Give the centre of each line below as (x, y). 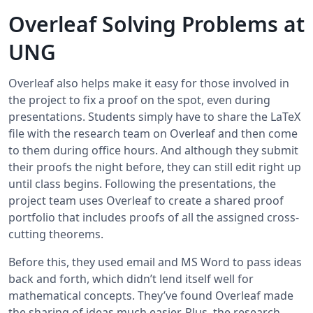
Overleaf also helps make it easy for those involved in (149, 83)
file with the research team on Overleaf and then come (153, 133)
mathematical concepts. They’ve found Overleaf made (151, 295)
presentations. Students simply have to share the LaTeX (154, 116)
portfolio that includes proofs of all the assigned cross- (154, 217)
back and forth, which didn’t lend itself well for (131, 278)
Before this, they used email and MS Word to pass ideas (155, 262)
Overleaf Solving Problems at (156, 24)
